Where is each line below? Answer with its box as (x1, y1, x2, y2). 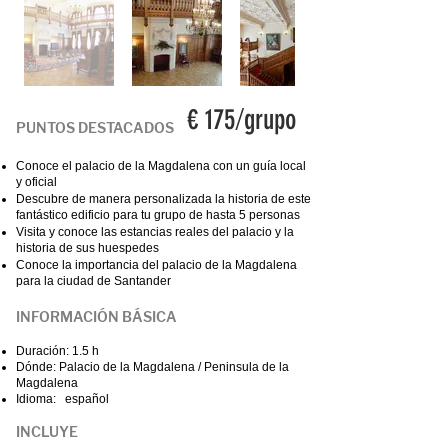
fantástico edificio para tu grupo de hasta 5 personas (16, 208, 300, 222)
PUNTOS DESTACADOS (16, 120, 174, 137)
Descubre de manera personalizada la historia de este (16, 192, 311, 206)
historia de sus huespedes (16, 241, 159, 255)
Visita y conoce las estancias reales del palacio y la (16, 225, 294, 239)
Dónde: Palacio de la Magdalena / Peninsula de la (16, 360, 289, 374)
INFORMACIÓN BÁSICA (16, 309, 177, 326)
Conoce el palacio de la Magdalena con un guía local (16, 159, 306, 173)
